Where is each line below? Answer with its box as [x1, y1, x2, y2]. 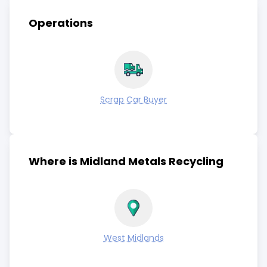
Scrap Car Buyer [100, 94, 167, 105]
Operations [29, 15, 93, 30]
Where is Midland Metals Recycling [29, 154, 223, 169]
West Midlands [103, 232, 164, 244]
